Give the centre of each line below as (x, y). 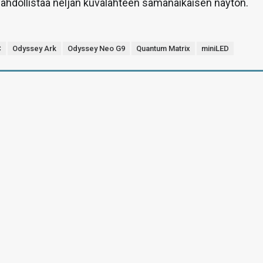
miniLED (215, 48)
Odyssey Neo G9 (97, 48)
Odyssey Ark (35, 48)
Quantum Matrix (163, 48)
